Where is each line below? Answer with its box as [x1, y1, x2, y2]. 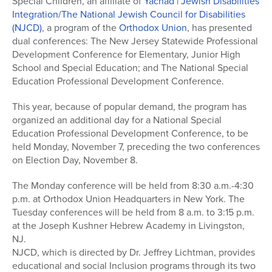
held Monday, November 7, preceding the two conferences [12, 140, 260, 154]
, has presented [187, 21, 252, 35]
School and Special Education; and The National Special [12, 61, 248, 75]
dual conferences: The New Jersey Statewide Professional [12, 34, 258, 49]
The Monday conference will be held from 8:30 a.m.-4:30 [12, 178, 254, 193]
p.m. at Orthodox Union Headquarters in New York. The [12, 192, 245, 206]
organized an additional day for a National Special [12, 113, 222, 127]
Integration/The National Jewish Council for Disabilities [12, 7, 245, 22]
